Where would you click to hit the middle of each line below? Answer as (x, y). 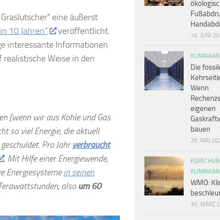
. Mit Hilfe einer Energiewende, (56, 159)
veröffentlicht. (83, 31)
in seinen (79, 172)
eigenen (203, 109)
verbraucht (91, 145)
